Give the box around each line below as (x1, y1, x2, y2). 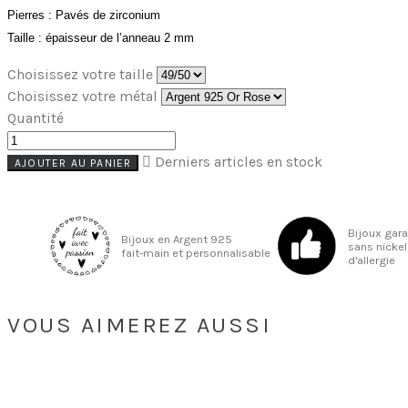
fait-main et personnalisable (120, 246, 270, 260)
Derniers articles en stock (151, 153, 323, 171)
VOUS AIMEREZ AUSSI (7, 311, 271, 338)
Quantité (7, 109, 64, 127)
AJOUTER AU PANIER (15, 157, 132, 170)
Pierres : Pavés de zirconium (7, 8, 160, 23)
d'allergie (348, 252, 396, 267)
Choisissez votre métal (7, 87, 158, 106)
